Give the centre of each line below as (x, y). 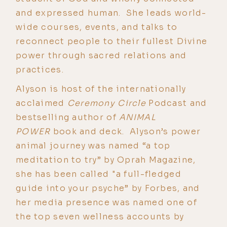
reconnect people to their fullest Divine (112, 41)
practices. (40, 69)
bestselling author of (68, 117)
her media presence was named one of (106, 202)
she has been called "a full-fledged (99, 174)
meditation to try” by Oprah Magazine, (106, 160)
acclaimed (42, 103)
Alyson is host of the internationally (101, 89)
